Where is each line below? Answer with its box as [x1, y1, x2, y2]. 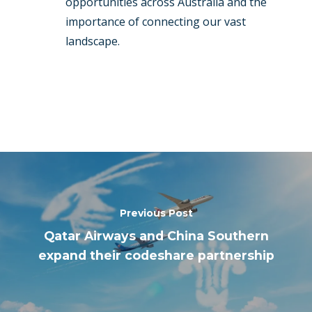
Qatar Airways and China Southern [43, 228, 269, 244]
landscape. [65, 33, 120, 49]
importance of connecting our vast [65, 13, 246, 29]
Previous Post [119, 207, 193, 220]
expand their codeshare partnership [38, 248, 274, 263]
